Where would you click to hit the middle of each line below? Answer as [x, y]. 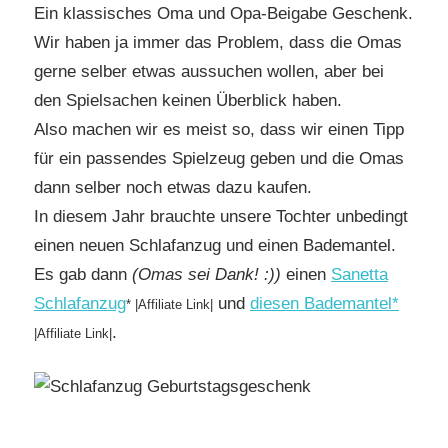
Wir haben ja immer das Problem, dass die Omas [218, 42]
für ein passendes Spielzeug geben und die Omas [219, 158]
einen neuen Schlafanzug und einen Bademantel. [215, 245]
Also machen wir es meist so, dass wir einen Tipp [219, 129]
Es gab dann [83, 274]
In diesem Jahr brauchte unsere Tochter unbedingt [221, 216]
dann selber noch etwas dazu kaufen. [173, 187]
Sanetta [359, 274]
